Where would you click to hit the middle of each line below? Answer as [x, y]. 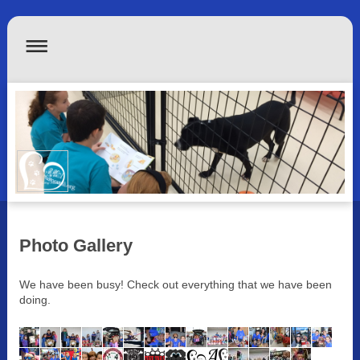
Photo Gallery [76, 246]
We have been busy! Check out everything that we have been [175, 285]
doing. [35, 300]
